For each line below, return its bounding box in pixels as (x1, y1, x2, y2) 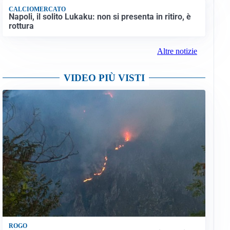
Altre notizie (157, 47, 197, 56)
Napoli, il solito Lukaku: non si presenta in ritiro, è (8, 11, 191, 22)
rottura (8, 21, 34, 31)
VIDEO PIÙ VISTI (63, 72, 145, 84)
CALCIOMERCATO (8, 5, 66, 13)
